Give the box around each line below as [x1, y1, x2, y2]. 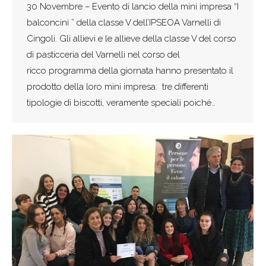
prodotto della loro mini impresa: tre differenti [27, 81, 208, 92]
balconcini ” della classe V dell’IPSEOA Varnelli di [27, 17, 221, 28]
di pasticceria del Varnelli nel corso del [27, 49, 180, 60]
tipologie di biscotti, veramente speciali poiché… [27, 97, 216, 108]
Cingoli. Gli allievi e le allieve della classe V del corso [27, 33, 236, 44]
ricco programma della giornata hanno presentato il [27, 65, 233, 76]
